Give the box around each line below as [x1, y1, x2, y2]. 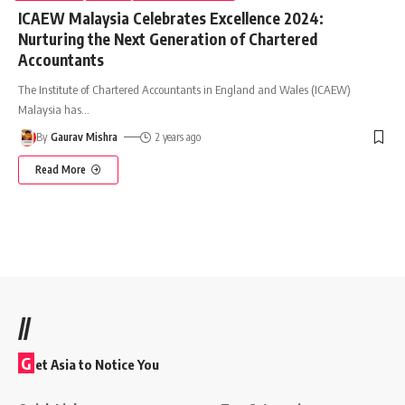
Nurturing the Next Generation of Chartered [18, 28, 317, 49]
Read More [35, 162, 86, 176]
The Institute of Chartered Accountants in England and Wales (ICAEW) [18, 81, 351, 97]
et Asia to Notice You [35, 356, 159, 373]
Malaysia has [18, 101, 81, 117]
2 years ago [155, 129, 201, 144]
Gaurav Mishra [51, 129, 118, 144]
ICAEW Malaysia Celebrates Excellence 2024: [18, 7, 324, 28]
